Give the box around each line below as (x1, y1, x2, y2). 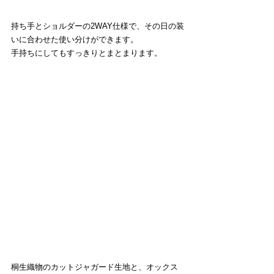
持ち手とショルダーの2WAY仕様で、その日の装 (11, 21, 184, 31)
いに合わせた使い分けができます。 (11, 34, 138, 44)
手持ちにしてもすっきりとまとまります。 (11, 48, 162, 57)
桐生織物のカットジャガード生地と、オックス (11, 262, 178, 272)
